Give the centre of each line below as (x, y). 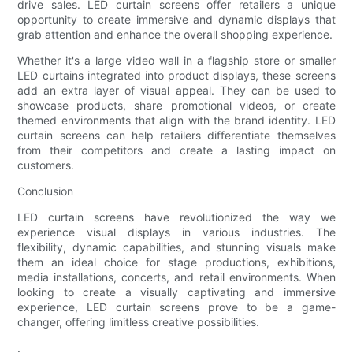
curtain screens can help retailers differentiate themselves (176, 136)
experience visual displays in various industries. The (176, 232)
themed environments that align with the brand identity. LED (176, 121)
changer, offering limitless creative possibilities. (139, 322)
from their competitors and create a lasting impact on (176, 150)
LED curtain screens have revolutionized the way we (176, 217)
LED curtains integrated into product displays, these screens (176, 76)
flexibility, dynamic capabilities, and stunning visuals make (176, 247)
